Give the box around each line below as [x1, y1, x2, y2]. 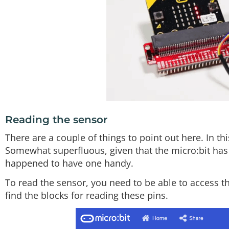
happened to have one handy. [5, 157, 133, 170]
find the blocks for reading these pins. [5, 189, 168, 201]
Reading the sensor [5, 113, 107, 126]
